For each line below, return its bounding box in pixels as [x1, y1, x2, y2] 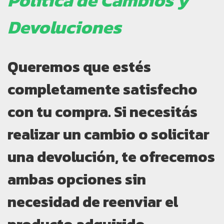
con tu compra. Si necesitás [7, 100, 197, 123]
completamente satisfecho [7, 78, 197, 101]
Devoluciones [7, 13, 121, 41]
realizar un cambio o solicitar [7, 123, 209, 146]
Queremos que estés [7, 55, 151, 78]
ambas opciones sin [7, 168, 146, 191]
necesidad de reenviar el [7, 190, 178, 213]
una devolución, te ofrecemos [7, 145, 215, 168]
